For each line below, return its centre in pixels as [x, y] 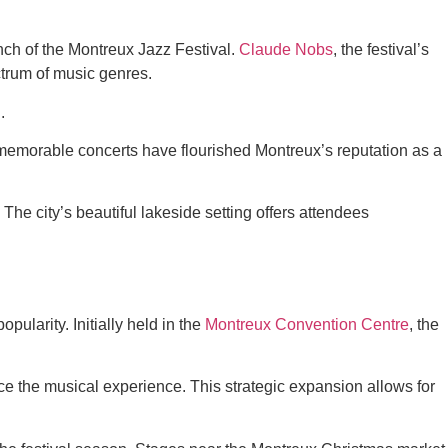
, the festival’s [381, 50]
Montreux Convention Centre [307, 324]
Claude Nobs [286, 50]
